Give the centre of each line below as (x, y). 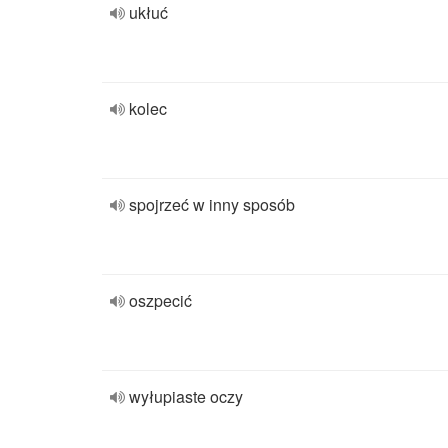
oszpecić (160, 300)
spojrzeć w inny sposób (212, 204)
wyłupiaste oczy (186, 396)
